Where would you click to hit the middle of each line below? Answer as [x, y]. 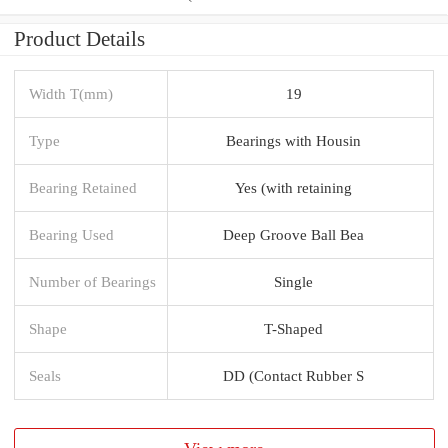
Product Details [79, 38]
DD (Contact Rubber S [293, 375]
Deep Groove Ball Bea [293, 234]
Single [293, 281]
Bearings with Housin [293, 140]
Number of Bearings [92, 281]
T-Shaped [293, 328]
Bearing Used [71, 234]
